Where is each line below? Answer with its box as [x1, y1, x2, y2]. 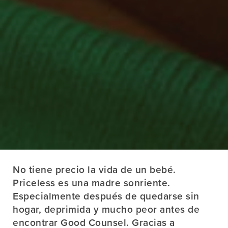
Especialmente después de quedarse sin [13, 190, 199, 202]
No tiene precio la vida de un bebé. [13, 163, 176, 176]
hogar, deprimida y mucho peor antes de [13, 203, 199, 215]
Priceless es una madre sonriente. [13, 177, 170, 189]
